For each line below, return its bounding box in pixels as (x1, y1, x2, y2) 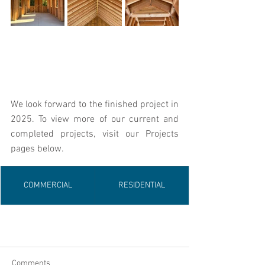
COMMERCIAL (23, 180, 72, 190)
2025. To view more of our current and (11, 114, 179, 125)
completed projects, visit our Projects (11, 128, 179, 140)
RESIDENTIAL (118, 180, 165, 190)
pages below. (11, 143, 64, 155)
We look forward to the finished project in (11, 99, 179, 111)
